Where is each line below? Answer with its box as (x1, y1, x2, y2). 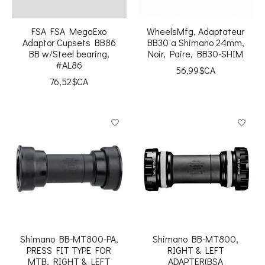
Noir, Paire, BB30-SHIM (148, 47, 244, 60)
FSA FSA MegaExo (31, 25, 107, 38)
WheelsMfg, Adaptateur (147, 25, 245, 38)
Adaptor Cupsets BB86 (22, 36, 116, 49)
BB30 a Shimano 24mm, (147, 36, 244, 49)
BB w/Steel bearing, (28, 47, 109, 60)
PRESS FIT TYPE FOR (27, 244, 112, 257)
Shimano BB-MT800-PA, (20, 232, 118, 245)
